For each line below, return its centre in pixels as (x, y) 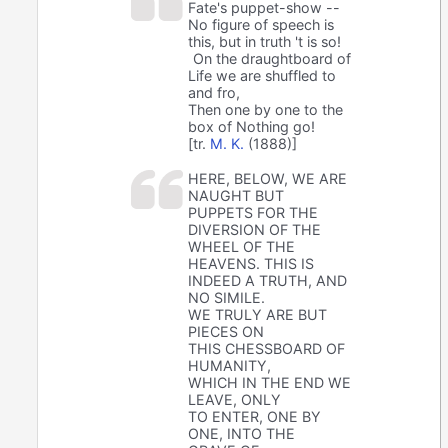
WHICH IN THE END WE (270, 383)
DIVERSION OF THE (255, 230)
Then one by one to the (266, 110)
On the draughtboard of (272, 59)
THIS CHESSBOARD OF (267, 349)
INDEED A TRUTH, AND (268, 281)
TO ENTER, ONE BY (255, 417)
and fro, (214, 93)
